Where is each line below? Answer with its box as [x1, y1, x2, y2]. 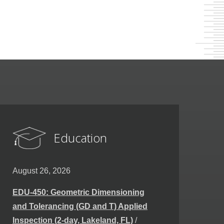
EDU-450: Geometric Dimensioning [12, 187, 144, 196]
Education [53, 129, 107, 146]
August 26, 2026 [12, 166, 70, 175]
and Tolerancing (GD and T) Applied [12, 201, 147, 210]
